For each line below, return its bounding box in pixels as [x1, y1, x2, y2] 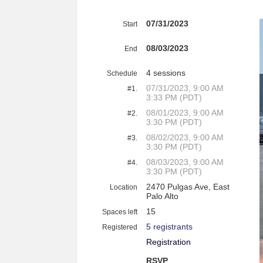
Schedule [107, 69, 137, 77]
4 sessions [146, 68, 186, 77]
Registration [146, 237, 191, 247]
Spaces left [102, 208, 137, 216]
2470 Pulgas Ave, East [146, 182, 230, 191]
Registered [102, 223, 137, 231]
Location [110, 183, 137, 191]
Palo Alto [146, 191, 178, 201]
